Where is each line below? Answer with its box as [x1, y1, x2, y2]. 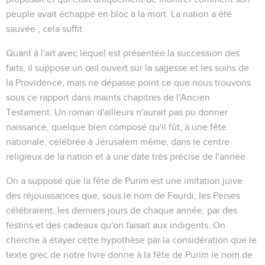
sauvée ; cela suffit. [6, 24, 85, 34]
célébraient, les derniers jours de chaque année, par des [6, 205, 237, 215]
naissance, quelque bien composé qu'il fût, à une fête [6, 122, 227, 132]
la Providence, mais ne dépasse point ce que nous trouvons [6, 77, 251, 88]
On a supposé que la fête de [6, 176, 125, 186]
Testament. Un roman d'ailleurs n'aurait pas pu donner [6, 107, 228, 117]
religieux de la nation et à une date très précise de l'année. [6, 151, 248, 161]
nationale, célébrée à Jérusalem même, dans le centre [6, 137, 230, 147]
